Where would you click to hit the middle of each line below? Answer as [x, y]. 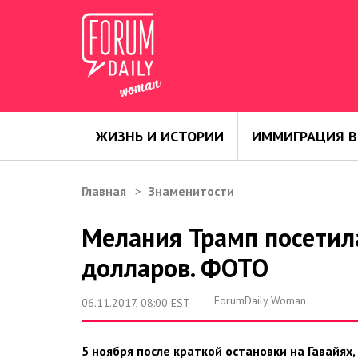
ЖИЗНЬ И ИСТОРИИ [160, 136]
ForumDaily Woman [260, 300]
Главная [104, 191]
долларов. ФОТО [175, 268]
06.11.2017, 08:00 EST [136, 303]
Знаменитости [191, 191]
